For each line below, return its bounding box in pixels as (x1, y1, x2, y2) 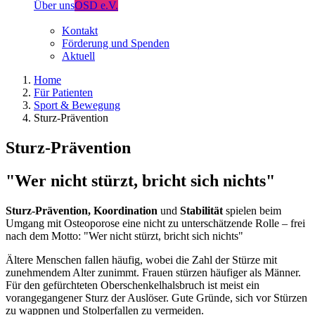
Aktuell (62, 50, 95, 62)
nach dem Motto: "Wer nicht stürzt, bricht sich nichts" (6, 229, 243, 242)
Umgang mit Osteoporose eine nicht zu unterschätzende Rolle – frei (6, 217, 305, 229)
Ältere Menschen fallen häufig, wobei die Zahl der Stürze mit (6, 253, 277, 266)
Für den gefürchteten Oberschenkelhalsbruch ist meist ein (6, 278, 259, 291)
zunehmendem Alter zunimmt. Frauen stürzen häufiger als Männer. (6, 266, 301, 278)
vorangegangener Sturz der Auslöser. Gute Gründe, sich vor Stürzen (6, 291, 307, 304)
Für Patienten (34, 86, 93, 98)
